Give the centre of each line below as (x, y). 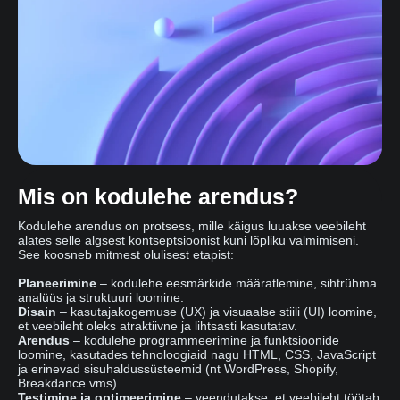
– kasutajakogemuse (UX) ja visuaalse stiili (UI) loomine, (217, 312)
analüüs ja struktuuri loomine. (101, 298)
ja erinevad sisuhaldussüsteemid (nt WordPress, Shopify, (178, 369)
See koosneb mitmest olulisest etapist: (126, 255)
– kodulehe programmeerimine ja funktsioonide (204, 341)
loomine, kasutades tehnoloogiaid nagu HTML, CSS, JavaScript (197, 355)
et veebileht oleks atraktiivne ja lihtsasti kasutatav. (158, 326)
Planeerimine (57, 283)
